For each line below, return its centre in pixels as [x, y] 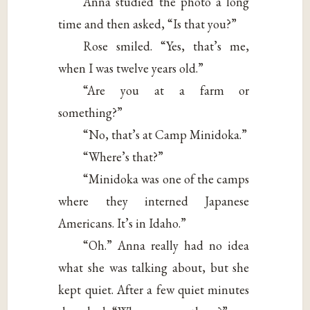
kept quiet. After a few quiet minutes [154, 290]
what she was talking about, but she [154, 268]
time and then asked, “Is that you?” [148, 24]
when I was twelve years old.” [131, 69]
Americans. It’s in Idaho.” [122, 224]
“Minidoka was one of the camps [166, 179]
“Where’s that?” [124, 157]
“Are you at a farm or [166, 91]
